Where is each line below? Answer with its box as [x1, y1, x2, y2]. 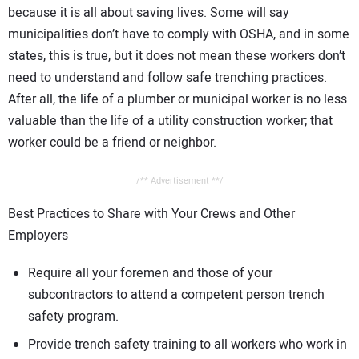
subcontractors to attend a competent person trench [28, 284, 325, 305]
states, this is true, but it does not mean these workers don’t [8, 46, 345, 67]
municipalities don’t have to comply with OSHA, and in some [8, 25, 349, 45]
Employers [8, 225, 68, 245]
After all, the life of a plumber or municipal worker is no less [8, 90, 347, 110]
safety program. [28, 306, 119, 326]
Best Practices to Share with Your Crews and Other [8, 204, 295, 224]
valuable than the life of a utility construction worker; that [8, 111, 333, 131]
